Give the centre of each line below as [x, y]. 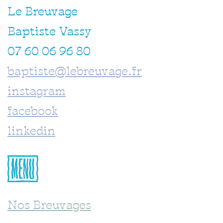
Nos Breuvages [49, 206]
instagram [37, 92]
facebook [33, 112]
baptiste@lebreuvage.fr [75, 72]
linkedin [31, 132]
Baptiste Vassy [49, 33]
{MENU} [23, 169]
